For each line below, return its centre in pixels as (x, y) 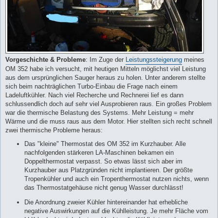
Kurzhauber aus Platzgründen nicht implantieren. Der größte (109, 170)
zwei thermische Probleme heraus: (54, 130)
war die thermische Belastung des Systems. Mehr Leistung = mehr (100, 112)
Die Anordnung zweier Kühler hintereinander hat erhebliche (106, 202)
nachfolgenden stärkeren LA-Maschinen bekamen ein (99, 152)
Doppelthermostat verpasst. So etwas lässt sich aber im (103, 161)
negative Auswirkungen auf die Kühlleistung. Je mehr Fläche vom (116, 211)
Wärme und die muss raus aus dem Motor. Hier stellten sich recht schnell (109, 121)
